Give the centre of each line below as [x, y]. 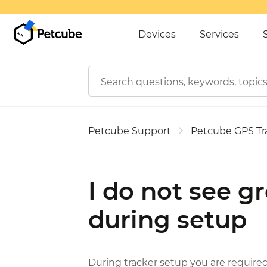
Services [219, 34]
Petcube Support [130, 131]
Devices [157, 34]
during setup [167, 220]
